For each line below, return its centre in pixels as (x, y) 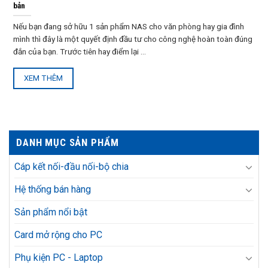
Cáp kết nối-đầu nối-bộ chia (71, 167)
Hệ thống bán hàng (53, 190)
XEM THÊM (43, 78)
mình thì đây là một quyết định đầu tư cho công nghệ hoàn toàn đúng (133, 39)
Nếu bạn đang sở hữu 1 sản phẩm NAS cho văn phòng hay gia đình (129, 26)
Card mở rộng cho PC (58, 235)
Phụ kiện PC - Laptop (59, 258)
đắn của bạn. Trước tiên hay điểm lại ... (80, 51)
